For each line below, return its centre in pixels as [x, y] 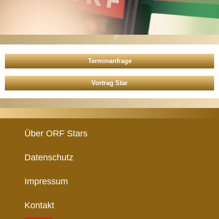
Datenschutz [49, 157]
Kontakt [39, 205]
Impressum [46, 181]
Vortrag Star [109, 83]
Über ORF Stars [56, 133]
